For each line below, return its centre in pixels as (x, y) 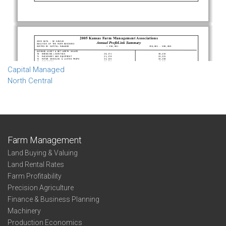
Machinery (24, 211)
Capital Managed (36, 70)
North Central (30, 81)
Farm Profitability (35, 176)
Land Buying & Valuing (43, 153)
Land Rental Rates (36, 164)
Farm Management (45, 140)
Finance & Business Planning (53, 199)
